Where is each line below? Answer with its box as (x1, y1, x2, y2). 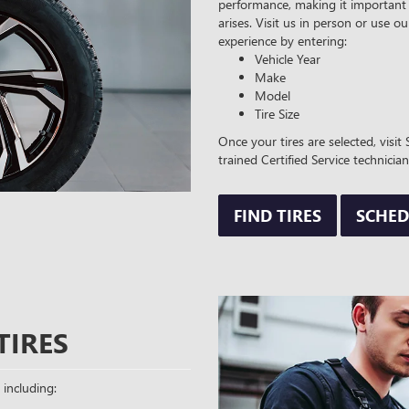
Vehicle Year (255, 50, 320, 68)
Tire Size (255, 105, 299, 122)
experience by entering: (218, 32, 347, 49)
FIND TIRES (234, 204, 321, 226)
